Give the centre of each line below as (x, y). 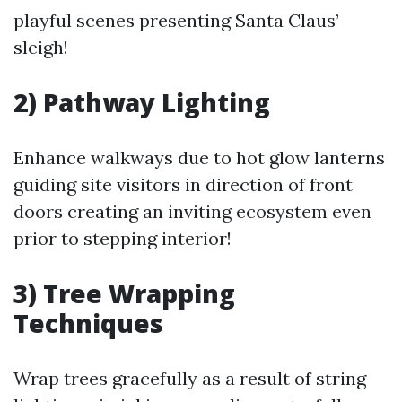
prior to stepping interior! (122, 238)
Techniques (88, 323)
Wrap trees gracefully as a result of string (190, 378)
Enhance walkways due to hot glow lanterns (199, 157)
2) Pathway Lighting (142, 102)
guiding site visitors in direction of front (183, 184)
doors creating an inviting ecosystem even (192, 211)
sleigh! (41, 47)
